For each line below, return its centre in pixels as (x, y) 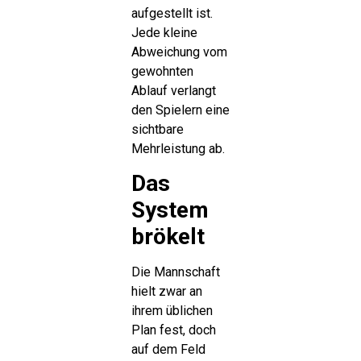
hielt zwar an (166, 292)
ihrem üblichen (172, 311)
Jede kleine (164, 32)
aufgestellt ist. (172, 13)
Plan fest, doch (173, 330)
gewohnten (162, 71)
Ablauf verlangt (173, 90)
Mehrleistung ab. (178, 148)
